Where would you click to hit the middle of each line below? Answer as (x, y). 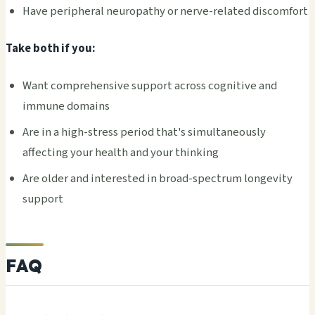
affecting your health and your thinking (121, 153)
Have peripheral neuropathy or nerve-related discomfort (165, 12)
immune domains (66, 107)
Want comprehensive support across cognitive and (150, 86)
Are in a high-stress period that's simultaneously (144, 133)
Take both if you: (51, 49)
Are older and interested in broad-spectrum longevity (157, 179)
